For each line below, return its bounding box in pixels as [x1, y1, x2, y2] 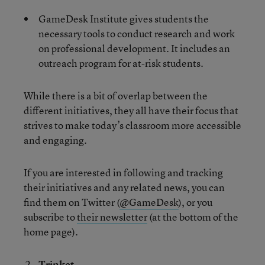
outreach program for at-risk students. [38, 56, 203, 70]
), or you [179, 195, 212, 209]
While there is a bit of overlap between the [24, 89, 208, 102]
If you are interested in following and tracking [24, 166, 223, 179]
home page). [24, 225, 78, 238]
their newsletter [77, 210, 147, 224]
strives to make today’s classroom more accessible [24, 118, 241, 132]
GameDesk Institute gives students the [38, 12, 209, 25]
